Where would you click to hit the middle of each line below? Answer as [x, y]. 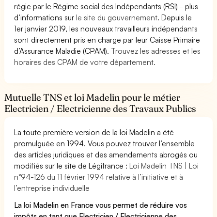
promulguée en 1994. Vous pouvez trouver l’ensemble [105, 143]
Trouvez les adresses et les [156, 51]
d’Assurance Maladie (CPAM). [63, 51]
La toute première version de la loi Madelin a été [94, 132]
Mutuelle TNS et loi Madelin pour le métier [93, 97]
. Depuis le [175, 17]
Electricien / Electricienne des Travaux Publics [101, 108]
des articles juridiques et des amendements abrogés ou [106, 154]
